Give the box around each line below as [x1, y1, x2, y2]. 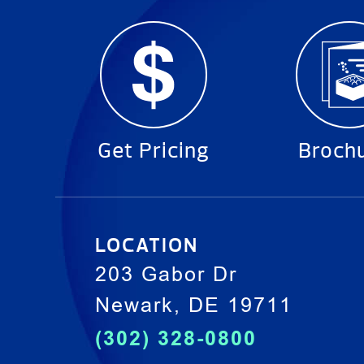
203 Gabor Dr [94, 266, 237, 287]
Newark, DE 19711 [94, 297, 292, 318]
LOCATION [94, 232, 198, 259]
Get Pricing [97, 138, 210, 165]
